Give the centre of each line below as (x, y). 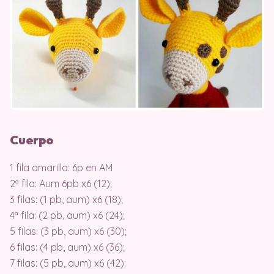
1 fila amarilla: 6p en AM (61, 168)
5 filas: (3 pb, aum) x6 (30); (68, 231)
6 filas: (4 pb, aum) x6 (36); (67, 247)
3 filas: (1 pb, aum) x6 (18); (66, 200)
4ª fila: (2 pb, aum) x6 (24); (67, 216)
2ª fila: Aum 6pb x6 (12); (61, 184)
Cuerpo (33, 140)
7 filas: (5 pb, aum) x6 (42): (68, 263)
